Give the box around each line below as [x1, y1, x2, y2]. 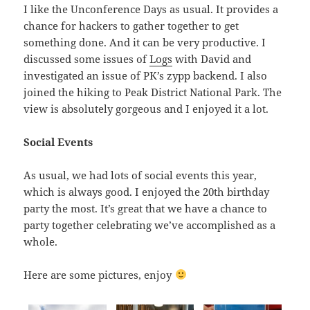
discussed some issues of [24, 51, 150, 66]
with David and [172, 51, 252, 66]
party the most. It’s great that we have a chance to [24, 201, 268, 215]
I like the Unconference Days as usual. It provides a [24, 1, 279, 16]
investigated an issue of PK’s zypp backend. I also [24, 68, 268, 82]
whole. [24, 234, 58, 248]
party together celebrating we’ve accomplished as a [24, 217, 276, 232]
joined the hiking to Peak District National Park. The [24, 84, 282, 99]
